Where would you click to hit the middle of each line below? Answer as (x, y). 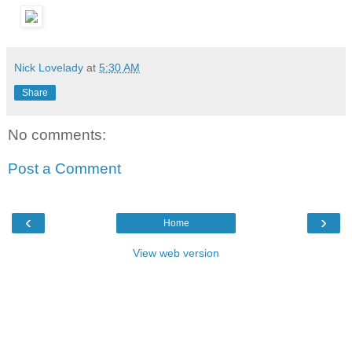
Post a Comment (64, 169)
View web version (176, 253)
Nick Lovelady (49, 67)
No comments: (57, 134)
